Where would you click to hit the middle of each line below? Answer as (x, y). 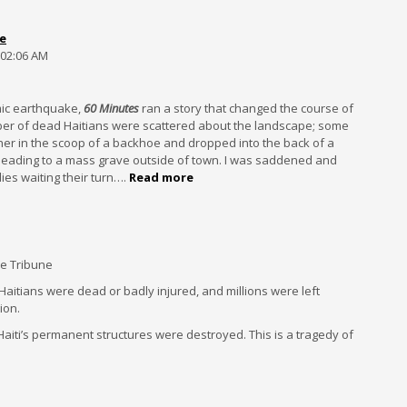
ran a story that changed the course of (246, 108)
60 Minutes (111, 108)
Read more (161, 177)
